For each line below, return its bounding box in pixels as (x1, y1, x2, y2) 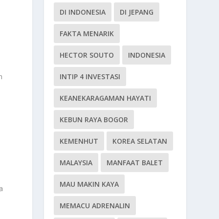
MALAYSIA (60, 157, 93, 167)
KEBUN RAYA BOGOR (60, 114, 129, 124)
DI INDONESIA (60, 7, 106, 17)
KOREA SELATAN (112, 136, 168, 146)
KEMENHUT (60, 136, 99, 146)
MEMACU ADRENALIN (60, 200, 131, 210)
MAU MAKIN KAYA (60, 179, 119, 189)
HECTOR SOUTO (60, 50, 114, 60)
